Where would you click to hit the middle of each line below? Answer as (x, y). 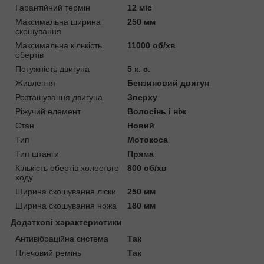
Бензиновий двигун (169, 83)
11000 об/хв (152, 46)
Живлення (35, 83)
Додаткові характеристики (66, 222)
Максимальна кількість (59, 46)
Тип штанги (37, 154)
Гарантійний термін (53, 8)
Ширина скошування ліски (66, 192)
